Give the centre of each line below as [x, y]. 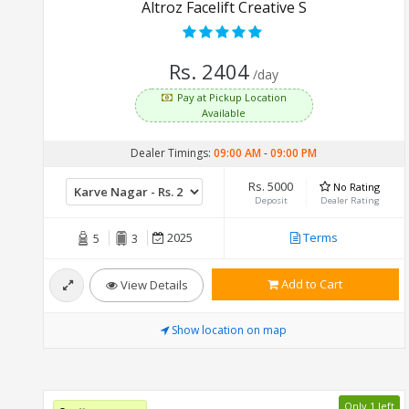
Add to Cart [311, 283]
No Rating [357, 186]
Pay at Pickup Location [231, 97]
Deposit [271, 200]
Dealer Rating [350, 200]
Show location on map [230, 330]
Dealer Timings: [173, 152]
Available [224, 112]
